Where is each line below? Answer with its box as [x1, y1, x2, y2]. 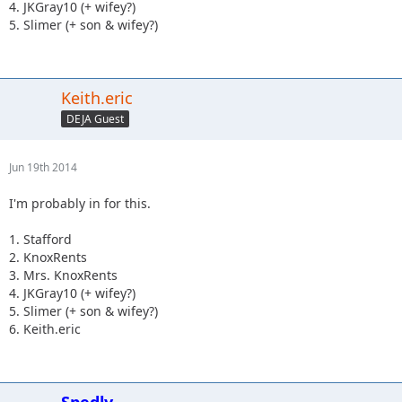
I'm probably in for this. [9, 194, 151, 212]
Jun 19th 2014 [9, 159, 77, 175]
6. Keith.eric [9, 319, 81, 337]
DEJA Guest [66, 110, 124, 127]
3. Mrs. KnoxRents [9, 266, 118, 284]
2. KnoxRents [9, 248, 87, 266]
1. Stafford [9, 230, 72, 248]
